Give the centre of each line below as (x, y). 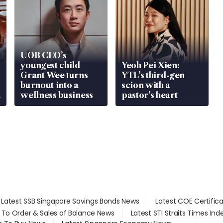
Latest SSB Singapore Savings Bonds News (70, 201)
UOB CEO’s (44, 55)
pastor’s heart (149, 95)
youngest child (51, 65)
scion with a (146, 85)
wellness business (57, 95)
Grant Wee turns (54, 75)
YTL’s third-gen (153, 75)
